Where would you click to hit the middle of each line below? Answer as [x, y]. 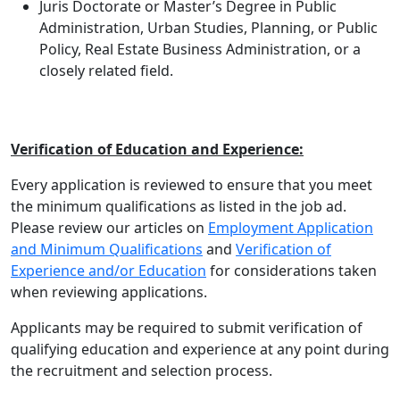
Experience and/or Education [108, 271]
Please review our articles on [109, 228]
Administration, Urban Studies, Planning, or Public [208, 28]
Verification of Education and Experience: [157, 149]
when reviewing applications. [111, 292]
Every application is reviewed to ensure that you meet [192, 185]
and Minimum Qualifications [107, 249]
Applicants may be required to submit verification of [187, 328]
